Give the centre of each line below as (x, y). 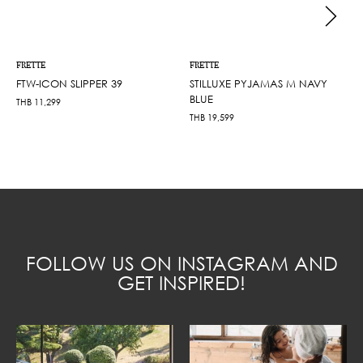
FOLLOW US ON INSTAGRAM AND (181, 263)
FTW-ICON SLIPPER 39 (69, 83)
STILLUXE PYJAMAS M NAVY (258, 83)
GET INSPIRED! (181, 282)
